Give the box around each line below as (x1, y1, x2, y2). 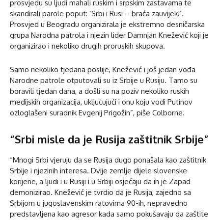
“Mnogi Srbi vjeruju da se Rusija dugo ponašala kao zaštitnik (10, 155, 206, 165)
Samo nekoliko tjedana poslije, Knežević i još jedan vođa (10, 64, 195, 74)
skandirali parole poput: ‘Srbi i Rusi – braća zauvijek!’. (10, 8, 184, 18)
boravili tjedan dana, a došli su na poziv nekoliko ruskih (10, 86, 189, 96)
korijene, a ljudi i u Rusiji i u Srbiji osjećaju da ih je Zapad (10, 176, 191, 186)
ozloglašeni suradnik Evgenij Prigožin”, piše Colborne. (10, 108, 185, 117)
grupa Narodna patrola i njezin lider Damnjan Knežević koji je (10, 30, 209, 40)
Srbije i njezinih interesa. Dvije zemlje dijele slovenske (10, 165, 187, 175)
